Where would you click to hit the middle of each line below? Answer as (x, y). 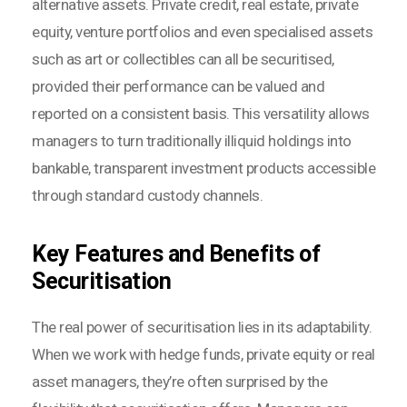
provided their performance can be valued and (178, 87)
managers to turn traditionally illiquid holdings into (192, 141)
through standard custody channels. (147, 196)
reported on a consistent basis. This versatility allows (201, 114)
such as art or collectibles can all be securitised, (183, 60)
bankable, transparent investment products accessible (203, 169)
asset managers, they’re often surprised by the (179, 382)
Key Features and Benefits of (176, 254)
